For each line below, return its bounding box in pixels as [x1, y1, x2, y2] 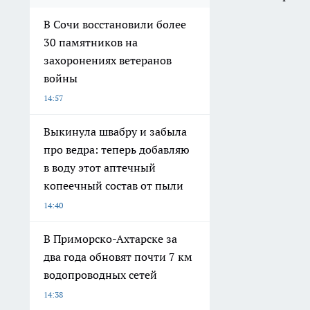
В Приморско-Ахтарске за [44, 232, 177, 246]
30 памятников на [44, 35, 138, 50]
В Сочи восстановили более [44, 17, 186, 32]
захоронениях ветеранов [44, 53, 172, 68]
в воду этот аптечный [44, 161, 156, 175]
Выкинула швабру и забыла [44, 125, 187, 139]
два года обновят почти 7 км [44, 250, 192, 264]
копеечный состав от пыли [44, 179, 183, 193]
